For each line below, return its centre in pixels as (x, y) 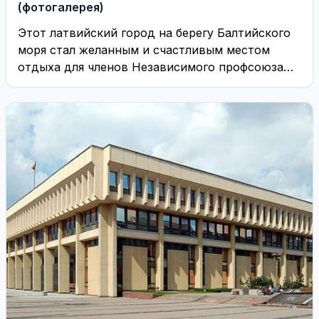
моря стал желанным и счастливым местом (144, 50)
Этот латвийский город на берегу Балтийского (154, 33)
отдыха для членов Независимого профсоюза (151, 67)
